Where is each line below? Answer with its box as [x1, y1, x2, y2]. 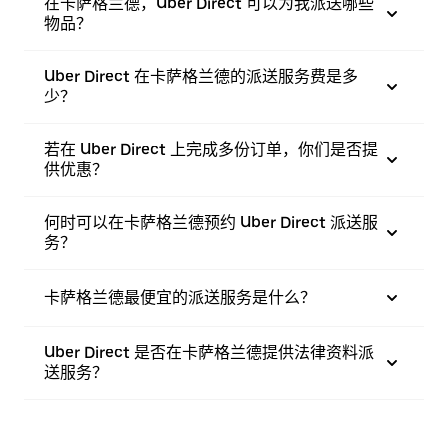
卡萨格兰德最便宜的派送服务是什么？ [44, 287, 316, 307]
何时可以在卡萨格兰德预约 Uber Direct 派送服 [44, 212, 378, 232]
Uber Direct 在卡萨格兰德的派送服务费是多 [44, 66, 358, 86]
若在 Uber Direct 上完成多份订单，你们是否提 [44, 139, 378, 159]
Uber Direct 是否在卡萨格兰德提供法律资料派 [44, 342, 374, 362]
